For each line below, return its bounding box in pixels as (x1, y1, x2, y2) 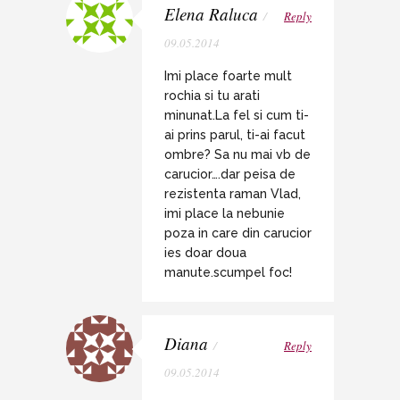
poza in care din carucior (164, 226, 312, 241)
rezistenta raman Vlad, (164, 187, 301, 202)
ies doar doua (164, 246, 246, 261)
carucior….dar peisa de (164, 167, 296, 182)
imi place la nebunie (164, 206, 285, 221)
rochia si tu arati (164, 88, 260, 104)
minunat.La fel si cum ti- (164, 108, 309, 123)
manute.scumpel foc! (164, 265, 292, 280)
